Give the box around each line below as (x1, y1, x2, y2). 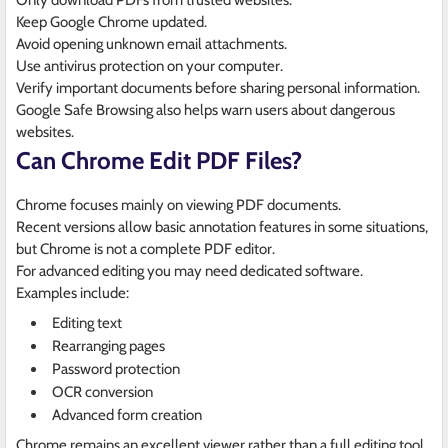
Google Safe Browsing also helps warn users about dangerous (16, 101, 395, 120)
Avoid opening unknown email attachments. (16, 35, 287, 54)
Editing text (52, 314, 122, 333)
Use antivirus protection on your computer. (16, 57, 283, 76)
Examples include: (16, 284, 129, 303)
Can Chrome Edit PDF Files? (16, 146, 302, 176)
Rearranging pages (52, 337, 165, 356)
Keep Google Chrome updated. (16, 13, 207, 32)
